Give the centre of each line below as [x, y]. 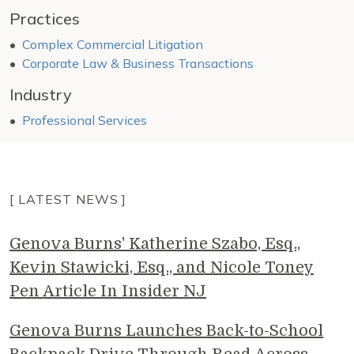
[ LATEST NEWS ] [68, 200]
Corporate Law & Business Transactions [138, 64]
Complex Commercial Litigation [113, 45]
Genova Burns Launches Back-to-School [166, 331]
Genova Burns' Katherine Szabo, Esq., [155, 244]
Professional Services [85, 121]
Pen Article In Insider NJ [108, 292]
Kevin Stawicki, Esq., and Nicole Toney [162, 268]
